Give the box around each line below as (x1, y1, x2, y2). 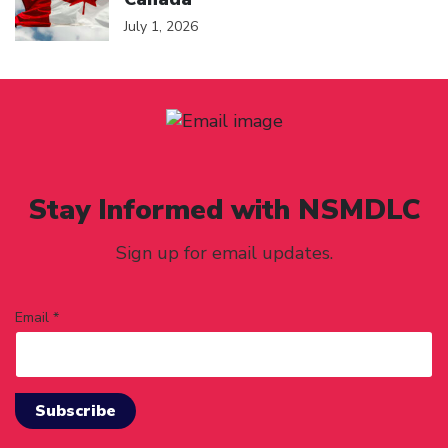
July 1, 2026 (124, 16, 198, 36)
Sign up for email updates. (115, 241, 333, 265)
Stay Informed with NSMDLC (27, 191, 421, 229)
